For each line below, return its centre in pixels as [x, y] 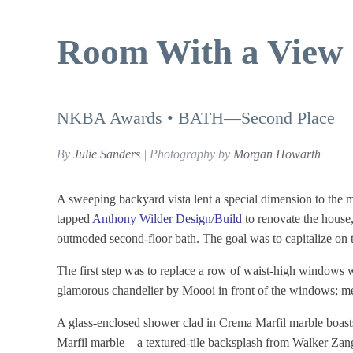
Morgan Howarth [277, 154]
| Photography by [187, 154]
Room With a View [200, 52]
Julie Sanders [107, 154]
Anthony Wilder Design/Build [167, 219]
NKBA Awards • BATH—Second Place [196, 118]
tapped [74, 219]
